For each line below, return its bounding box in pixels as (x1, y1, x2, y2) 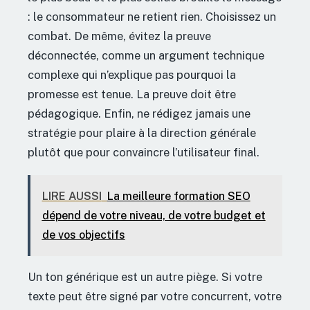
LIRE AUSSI (42, 190, 102, 203)
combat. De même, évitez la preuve (28, 28, 211, 43)
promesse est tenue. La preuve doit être (28, 86, 236, 101)
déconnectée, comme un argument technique (28, 48, 264, 62)
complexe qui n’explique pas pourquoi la (28, 67, 236, 82)
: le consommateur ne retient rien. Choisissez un (28, 9, 276, 24)
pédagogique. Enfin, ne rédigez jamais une (28, 106, 250, 120)
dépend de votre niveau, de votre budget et (42, 209, 266, 223)
